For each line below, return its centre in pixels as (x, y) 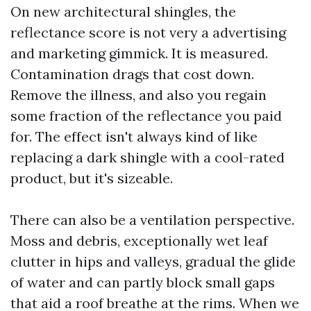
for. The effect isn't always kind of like (134, 136)
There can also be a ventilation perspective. (152, 220)
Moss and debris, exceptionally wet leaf (139, 241)
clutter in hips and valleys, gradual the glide (153, 261)
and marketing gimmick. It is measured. (139, 53)
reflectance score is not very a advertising (148, 32)
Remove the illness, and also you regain (138, 95)
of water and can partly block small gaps (143, 282)
